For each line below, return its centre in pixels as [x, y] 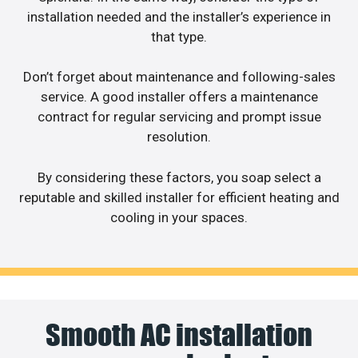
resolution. [179, 137]
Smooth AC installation [179, 335]
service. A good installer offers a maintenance [179, 97]
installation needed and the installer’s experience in [179, 16]
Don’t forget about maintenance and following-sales [179, 77]
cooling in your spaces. [179, 217]
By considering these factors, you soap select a [179, 177]
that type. [179, 36]
